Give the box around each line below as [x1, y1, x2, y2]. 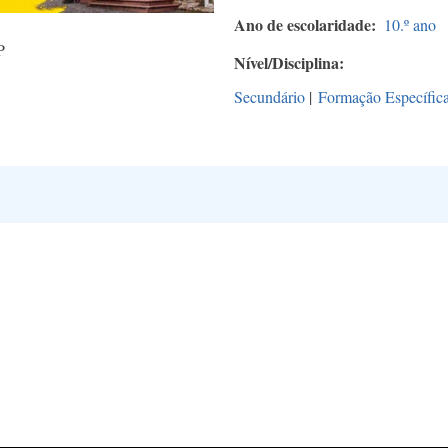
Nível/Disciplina [234, 51, 339, 75]
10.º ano [384, 14, 436, 36]
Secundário [234, 86, 305, 108]
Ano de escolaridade [234, 13, 371, 37]
